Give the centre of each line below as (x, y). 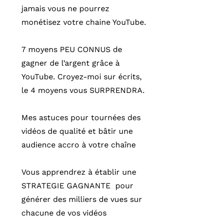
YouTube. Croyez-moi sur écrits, (82, 77)
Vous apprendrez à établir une (79, 172)
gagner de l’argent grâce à (71, 63)
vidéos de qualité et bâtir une (77, 131)
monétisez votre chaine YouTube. (84, 22)
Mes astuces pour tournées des (81, 118)
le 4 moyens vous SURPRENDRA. (83, 90)
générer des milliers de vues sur (82, 199)
